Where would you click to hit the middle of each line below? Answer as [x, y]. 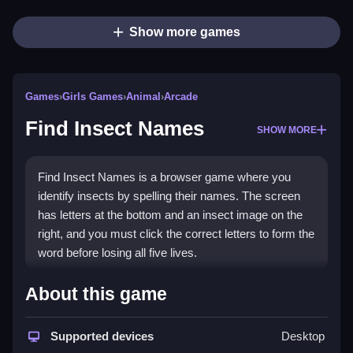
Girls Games [93, 97]
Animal [143, 97]
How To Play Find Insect [147, 287]
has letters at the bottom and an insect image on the [170, 215]
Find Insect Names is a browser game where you [164, 177]
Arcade [181, 97]
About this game [96, 294]
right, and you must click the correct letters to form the [176, 234]
